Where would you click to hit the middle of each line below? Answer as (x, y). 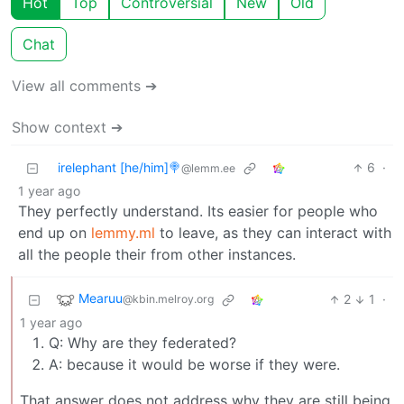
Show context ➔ (67, 128)
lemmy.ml (123, 233)
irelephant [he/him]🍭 (119, 168)
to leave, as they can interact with (273, 233)
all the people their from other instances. (157, 255)
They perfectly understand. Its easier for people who (198, 211)
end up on (55, 233)
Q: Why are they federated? (142, 343)
